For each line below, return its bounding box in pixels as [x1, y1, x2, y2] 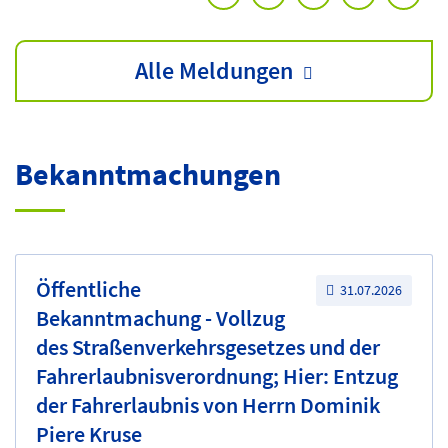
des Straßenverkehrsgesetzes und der [36, 333, 380, 361]
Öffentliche [36, 275, 141, 303]
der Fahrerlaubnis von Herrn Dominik [36, 391, 380, 419]
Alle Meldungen [135, 54, 293, 86]
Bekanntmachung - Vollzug [36, 304, 285, 332]
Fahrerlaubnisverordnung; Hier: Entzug [36, 362, 398, 390]
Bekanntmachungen [15, 154, 281, 193]
